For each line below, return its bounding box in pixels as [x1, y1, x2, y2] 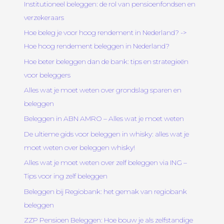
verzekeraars [24, 13, 64, 21]
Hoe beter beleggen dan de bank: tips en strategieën [24, 57, 189, 65]
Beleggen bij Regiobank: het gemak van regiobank [24, 187, 187, 195]
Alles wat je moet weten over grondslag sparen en [24, 85, 182, 94]
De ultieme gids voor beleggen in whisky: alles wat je [24, 129, 189, 138]
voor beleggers [24, 70, 71, 79]
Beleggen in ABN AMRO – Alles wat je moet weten [24, 114, 184, 123]
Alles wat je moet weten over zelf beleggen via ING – [24, 158, 187, 167]
